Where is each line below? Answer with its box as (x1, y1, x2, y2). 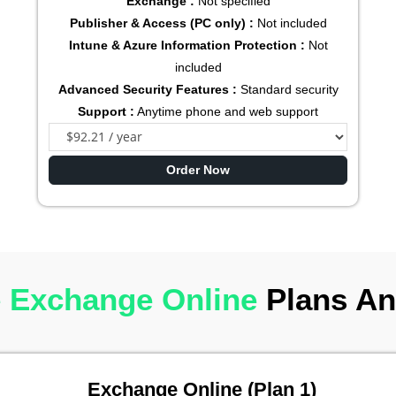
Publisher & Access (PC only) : (69, 16, 254, 31)
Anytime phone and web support (134, 104, 318, 119)
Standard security (236, 82, 339, 97)
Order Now (166, 162, 230, 177)
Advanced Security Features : (57, 82, 237, 97)
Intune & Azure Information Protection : (68, 38, 305, 53)
